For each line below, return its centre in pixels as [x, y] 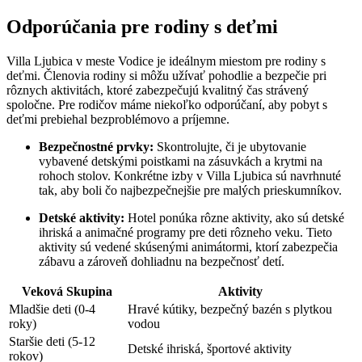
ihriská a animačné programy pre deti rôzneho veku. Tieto [185, 233]
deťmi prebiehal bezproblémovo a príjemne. [118, 120]
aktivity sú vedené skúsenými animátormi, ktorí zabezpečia [188, 247]
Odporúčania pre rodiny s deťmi [142, 27]
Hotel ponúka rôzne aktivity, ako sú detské [234, 218]
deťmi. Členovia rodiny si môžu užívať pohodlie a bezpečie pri [166, 76]
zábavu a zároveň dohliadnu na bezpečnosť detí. [162, 262]
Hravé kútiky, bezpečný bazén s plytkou [230, 309]
